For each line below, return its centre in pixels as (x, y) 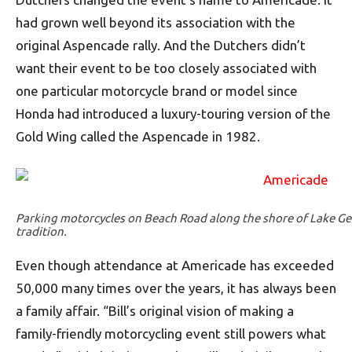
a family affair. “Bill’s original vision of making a (155, 311)
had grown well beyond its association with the (156, 22)
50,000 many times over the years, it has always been (176, 288)
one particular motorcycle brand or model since (157, 91)
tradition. (41, 231)
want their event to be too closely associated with (166, 68)
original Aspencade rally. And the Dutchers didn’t (161, 45)
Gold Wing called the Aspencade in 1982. (138, 136)
